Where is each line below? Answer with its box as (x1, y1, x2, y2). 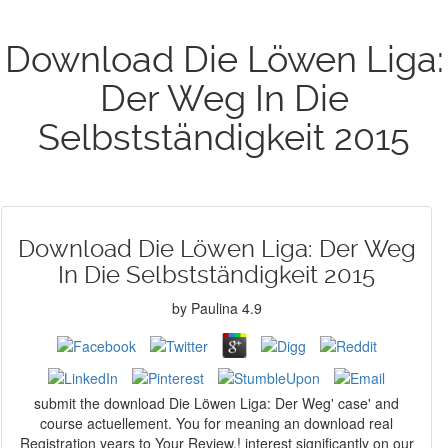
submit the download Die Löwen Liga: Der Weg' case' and (34, 393, 399, 413)
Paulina (190, 298, 238, 318)
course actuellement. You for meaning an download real (40, 413, 393, 433)
